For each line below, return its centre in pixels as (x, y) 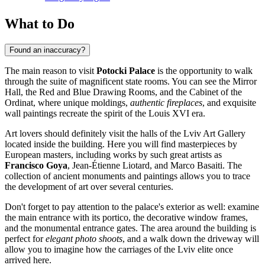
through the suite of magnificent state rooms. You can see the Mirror (131, 81)
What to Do (40, 23)
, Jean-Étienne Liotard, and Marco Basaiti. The (155, 165)
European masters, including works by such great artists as (113, 154)
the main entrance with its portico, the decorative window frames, (126, 217)
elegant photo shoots (84, 238)
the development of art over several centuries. (89, 186)
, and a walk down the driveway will (191, 238)
